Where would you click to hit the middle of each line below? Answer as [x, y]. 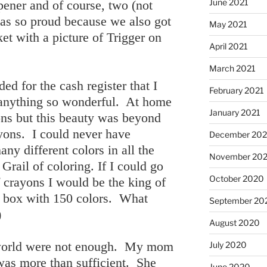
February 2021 [236, 90]
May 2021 [228, 24]
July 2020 [228, 244]
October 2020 [236, 178]
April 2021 [228, 46]
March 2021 [232, 68]
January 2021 [235, 112]
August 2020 [234, 222]
